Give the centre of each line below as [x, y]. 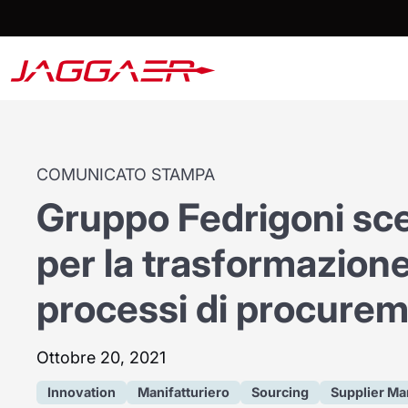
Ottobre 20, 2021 [102, 358]
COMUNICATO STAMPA [126, 175]
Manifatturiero [184, 393]
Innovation [82, 393]
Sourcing [280, 393]
